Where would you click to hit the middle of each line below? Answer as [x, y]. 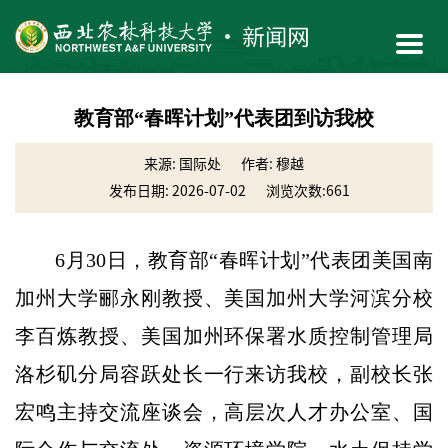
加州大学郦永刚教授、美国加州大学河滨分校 [224, 297]
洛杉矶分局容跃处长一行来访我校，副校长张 [224, 373]
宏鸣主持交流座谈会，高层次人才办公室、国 [224, 411]
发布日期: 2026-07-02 [177, 190]
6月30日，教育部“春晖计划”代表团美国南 [244, 259]
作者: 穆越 [272, 163]
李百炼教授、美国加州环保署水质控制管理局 [224, 335]
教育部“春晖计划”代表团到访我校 [224, 117]
